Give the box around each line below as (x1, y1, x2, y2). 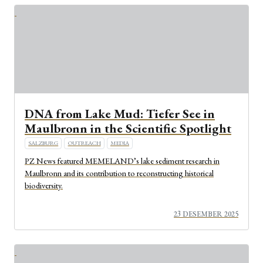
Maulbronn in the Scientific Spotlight (25, 120, 231, 137)
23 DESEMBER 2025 (174, 209, 238, 220)
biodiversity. (25, 179, 63, 191)
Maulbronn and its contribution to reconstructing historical (25, 167, 214, 178)
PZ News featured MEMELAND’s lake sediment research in (25, 154, 220, 166)
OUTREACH (68, 139, 101, 147)
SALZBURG (28, 139, 59, 147)
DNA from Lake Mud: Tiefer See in (25, 106, 215, 122)
